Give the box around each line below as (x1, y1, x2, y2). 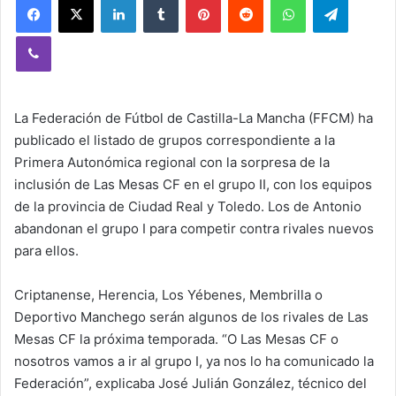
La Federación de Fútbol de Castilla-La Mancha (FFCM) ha (14, 110, 373, 126)
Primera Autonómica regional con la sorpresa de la (14, 154, 330, 171)
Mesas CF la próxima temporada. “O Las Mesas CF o (14, 331, 339, 347)
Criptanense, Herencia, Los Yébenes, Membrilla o (14, 286, 323, 303)
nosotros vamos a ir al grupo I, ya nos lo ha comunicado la (14, 353, 374, 369)
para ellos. (14, 242, 79, 259)
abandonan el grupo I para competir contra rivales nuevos (14, 220, 374, 237)
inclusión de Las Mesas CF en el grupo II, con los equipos (14, 176, 372, 193)
